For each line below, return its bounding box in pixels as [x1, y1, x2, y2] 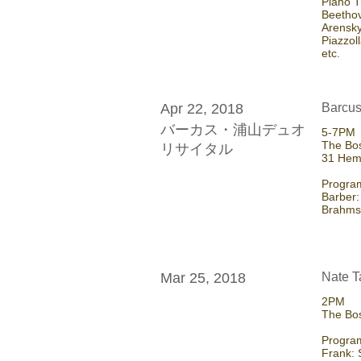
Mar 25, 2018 [160, 270, 246, 287]
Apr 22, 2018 [160, 100, 243, 117]
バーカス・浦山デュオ [160, 122, 305, 139]
